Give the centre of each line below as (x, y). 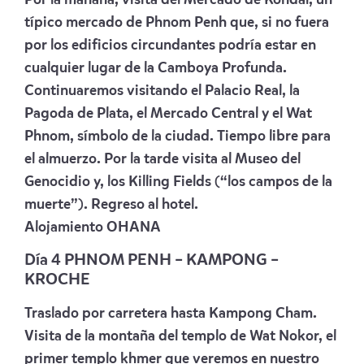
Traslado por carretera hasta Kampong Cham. (171, 313)
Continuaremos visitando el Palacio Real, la (162, 91)
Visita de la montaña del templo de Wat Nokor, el (180, 336)
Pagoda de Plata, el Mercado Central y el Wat (168, 113)
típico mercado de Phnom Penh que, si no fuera (177, 22)
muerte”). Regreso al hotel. (111, 204)
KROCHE (57, 280)
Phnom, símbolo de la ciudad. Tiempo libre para (178, 136)
